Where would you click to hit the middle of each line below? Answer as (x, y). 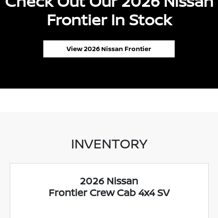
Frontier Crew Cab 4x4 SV (109, 193)
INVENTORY (109, 143)
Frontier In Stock (109, 20)
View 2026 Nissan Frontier (109, 49)
